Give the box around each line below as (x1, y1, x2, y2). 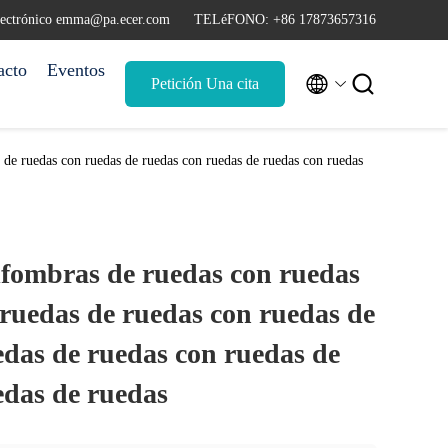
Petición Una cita (151, 75, 259, 92)
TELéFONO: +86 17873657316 (194, 12, 376, 27)
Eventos (47, 60, 105, 80)
